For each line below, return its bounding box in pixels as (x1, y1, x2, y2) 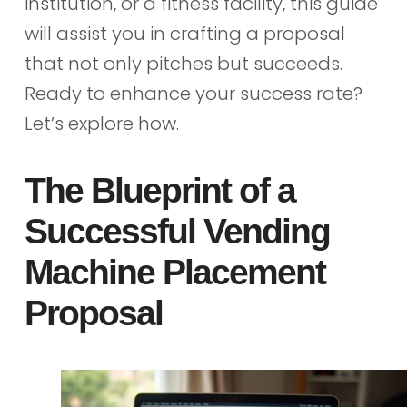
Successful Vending (24, 211, 330, 251)
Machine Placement (24, 252, 325, 292)
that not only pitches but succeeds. (24, 50, 342, 76)
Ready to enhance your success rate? (24, 80, 362, 106)
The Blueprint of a (24, 170, 295, 210)
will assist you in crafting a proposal (24, 20, 345, 46)
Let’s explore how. (24, 110, 179, 136)
